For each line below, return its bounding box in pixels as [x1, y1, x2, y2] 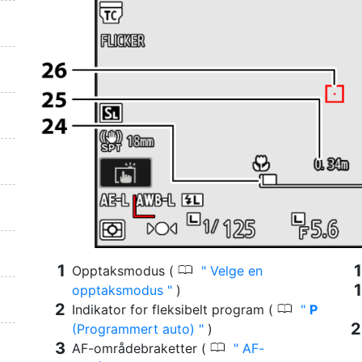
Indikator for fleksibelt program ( [72, 301, 277, 318]
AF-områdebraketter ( [72, 340, 210, 357]
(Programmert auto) [72, 321, 199, 338]
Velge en [206, 263, 263, 280]
